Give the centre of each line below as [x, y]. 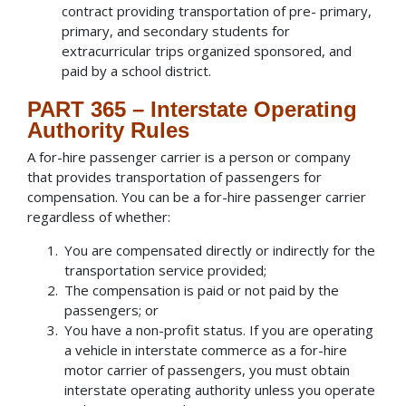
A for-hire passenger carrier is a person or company [189, 157]
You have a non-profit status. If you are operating [219, 330]
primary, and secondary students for [175, 30]
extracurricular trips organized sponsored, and [206, 50]
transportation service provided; [166, 271]
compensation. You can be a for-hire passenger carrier [197, 197]
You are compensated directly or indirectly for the [220, 251]
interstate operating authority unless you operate [220, 390]
